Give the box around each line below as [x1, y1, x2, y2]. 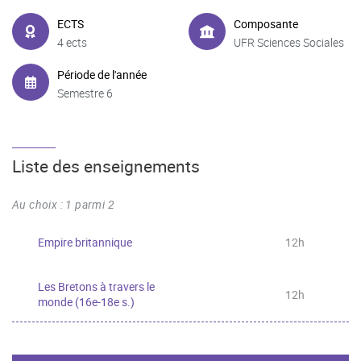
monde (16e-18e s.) [38, 294, 135, 309]
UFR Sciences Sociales [234, 34, 344, 50]
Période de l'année [57, 66, 147, 82]
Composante [234, 15, 298, 31]
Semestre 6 [57, 85, 113, 101]
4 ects [57, 34, 87, 50]
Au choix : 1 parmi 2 [12, 197, 114, 212]
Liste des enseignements [12, 155, 200, 177]
